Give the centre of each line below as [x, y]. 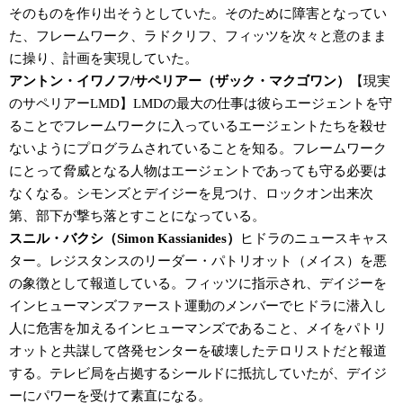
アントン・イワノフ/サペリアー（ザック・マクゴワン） [179, 81]
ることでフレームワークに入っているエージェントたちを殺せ [198, 125]
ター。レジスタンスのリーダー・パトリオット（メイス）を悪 [198, 260]
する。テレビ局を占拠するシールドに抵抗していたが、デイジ [198, 373]
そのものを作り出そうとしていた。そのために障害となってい [198, 13]
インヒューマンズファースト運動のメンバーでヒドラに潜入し [198, 305]
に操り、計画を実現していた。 [103, 58]
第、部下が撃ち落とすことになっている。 [137, 215]
